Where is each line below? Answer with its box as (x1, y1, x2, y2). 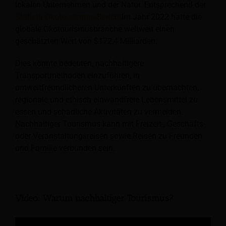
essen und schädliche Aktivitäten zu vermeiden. (15, 107, 183, 117)
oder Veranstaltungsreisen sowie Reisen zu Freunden (15, 131, 202, 141)
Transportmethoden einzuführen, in (15, 71, 140, 81)
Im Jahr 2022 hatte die (122, 12, 202, 22)
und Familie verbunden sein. (15, 143, 115, 153)
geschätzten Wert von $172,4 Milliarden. (15, 36, 157, 46)
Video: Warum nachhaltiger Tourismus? (15, 193, 174, 204)
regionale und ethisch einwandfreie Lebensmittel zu (15, 95, 198, 105)
